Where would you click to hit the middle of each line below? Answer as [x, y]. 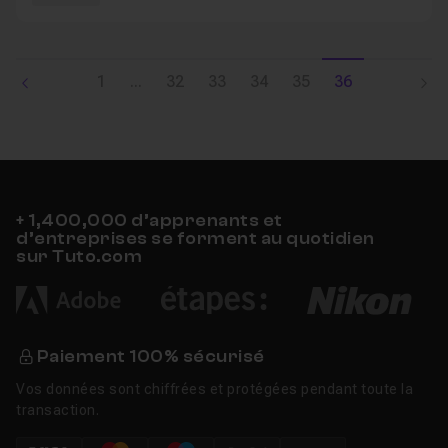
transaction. [57, 410]
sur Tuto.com [79, 256]
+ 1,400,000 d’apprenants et [149, 220]
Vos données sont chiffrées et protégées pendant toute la [214, 389]
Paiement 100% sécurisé [150, 357]
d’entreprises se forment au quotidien [195, 238]
